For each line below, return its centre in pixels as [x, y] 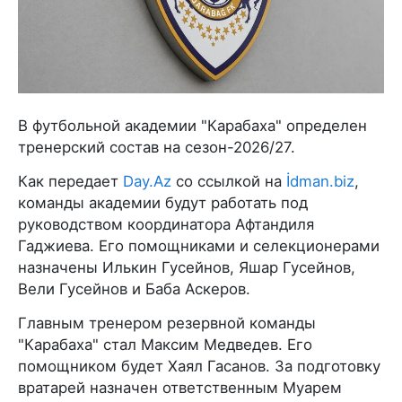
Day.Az [147, 182]
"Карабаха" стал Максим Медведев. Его [165, 345]
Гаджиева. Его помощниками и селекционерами [199, 246]
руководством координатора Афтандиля [166, 225]
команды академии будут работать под [163, 203]
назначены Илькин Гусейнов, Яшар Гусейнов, [187, 268]
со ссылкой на [229, 182]
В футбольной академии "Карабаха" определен [192, 126]
